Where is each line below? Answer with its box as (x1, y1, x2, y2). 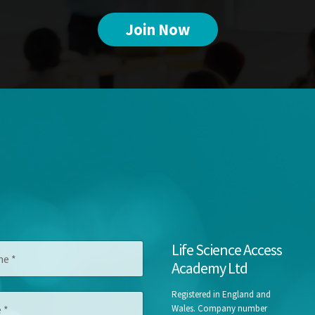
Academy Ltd (172, 257, 247, 278)
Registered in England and (172, 288, 271, 300)
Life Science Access (172, 239, 282, 259)
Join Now (125, 19, 190, 39)
